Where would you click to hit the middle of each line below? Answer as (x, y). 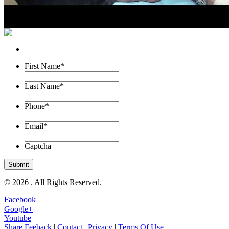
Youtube (18, 218)
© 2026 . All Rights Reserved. (53, 182)
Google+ (18, 209)
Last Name (42, 86)
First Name (42, 66)
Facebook (20, 199)
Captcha (38, 146)
